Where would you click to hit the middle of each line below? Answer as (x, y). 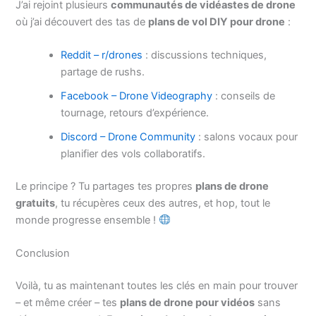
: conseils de (244, 96)
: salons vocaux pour (247, 137)
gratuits (36, 203)
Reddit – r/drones (102, 55)
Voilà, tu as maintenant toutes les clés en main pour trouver (157, 286)
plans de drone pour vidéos (188, 303)
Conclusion (43, 254)
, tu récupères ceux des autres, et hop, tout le (163, 203)
